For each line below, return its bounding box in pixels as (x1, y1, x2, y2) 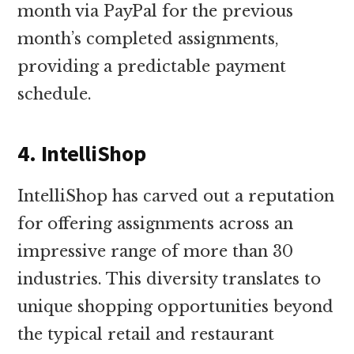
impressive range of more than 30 (17, 241, 294, 261)
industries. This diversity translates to (17, 269, 322, 288)
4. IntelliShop (17, 138, 146, 168)
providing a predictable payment (17, 56, 287, 76)
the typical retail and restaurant (17, 324, 275, 344)
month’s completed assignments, (17, 28, 280, 48)
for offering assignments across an (17, 213, 294, 233)
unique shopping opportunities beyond (17, 296, 334, 316)
